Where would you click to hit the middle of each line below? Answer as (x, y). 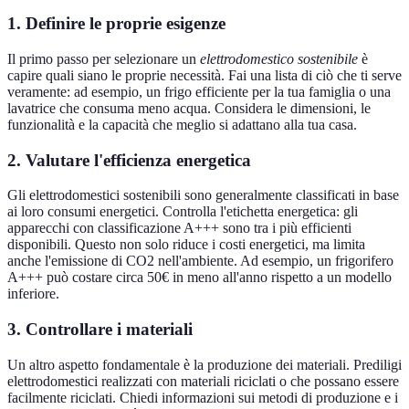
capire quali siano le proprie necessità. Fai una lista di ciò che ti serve (204, 75)
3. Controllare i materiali (100, 330)
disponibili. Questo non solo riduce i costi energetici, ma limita (186, 245)
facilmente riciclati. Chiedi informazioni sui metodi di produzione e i (203, 397)
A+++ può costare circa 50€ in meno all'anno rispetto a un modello (199, 278)
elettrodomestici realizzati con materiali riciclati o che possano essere (203, 381)
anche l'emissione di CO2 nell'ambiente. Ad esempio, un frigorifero (200, 261)
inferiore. (33, 294)
